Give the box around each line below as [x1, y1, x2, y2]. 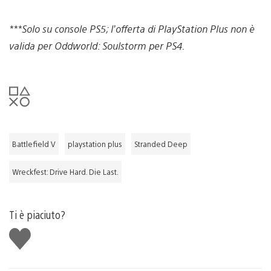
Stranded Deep [134, 139, 188, 149]
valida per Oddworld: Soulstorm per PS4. [9, 39, 184, 52]
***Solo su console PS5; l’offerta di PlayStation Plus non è [9, 22, 255, 35]
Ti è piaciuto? [9, 207, 65, 221]
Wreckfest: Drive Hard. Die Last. [12, 166, 119, 177]
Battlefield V [12, 139, 56, 149]
